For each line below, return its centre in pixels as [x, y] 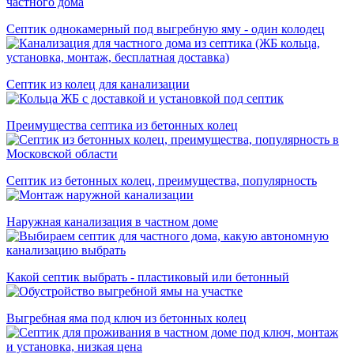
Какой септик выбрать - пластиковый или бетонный [148, 277]
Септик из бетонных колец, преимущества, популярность [162, 180]
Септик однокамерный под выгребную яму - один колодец [166, 28]
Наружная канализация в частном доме [112, 221]
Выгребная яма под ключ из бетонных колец [126, 318]
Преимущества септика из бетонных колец [122, 125]
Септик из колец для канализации [98, 84]
